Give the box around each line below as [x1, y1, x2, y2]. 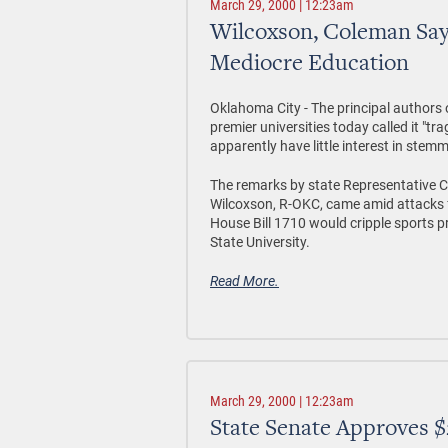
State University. [210, 232, 310, 251]
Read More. [210, 271, 279, 290]
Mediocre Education [210, 53, 409, 77]
